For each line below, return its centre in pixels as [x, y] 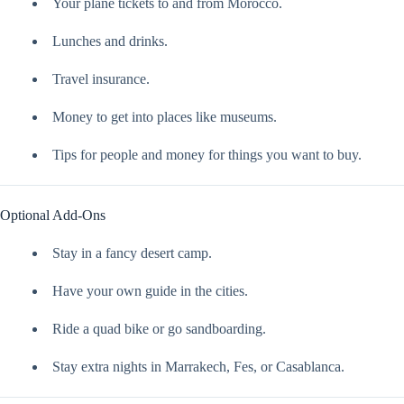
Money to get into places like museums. [165, 117]
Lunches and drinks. [110, 41]
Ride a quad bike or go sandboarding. [159, 329]
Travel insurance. [101, 79]
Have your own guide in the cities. [150, 291]
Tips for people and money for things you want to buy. [207, 155]
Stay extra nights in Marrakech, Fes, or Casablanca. [198, 367]
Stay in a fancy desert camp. [132, 253]
